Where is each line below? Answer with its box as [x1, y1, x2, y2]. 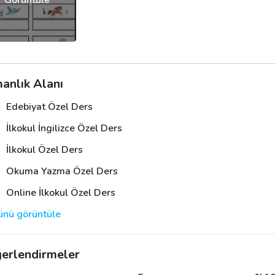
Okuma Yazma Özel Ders [6, 165, 118, 178]
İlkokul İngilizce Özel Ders [6, 122, 122, 135]
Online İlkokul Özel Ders [6, 186, 115, 199]
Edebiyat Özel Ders [6, 100, 93, 114]
